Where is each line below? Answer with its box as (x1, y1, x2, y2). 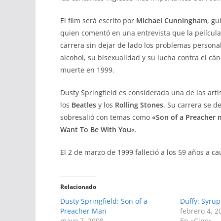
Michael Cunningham (136, 16, 207, 25)
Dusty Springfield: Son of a (60, 196, 147, 206)
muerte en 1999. (60, 65, 114, 74)
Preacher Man (60, 206, 107, 216)
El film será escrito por (60, 16, 136, 25)
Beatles (72, 100, 98, 110)
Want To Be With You (60, 125, 131, 134)
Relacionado (60, 183, 96, 191)
